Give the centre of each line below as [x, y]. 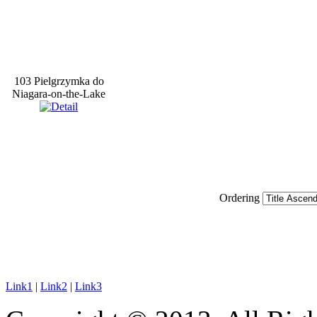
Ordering [241, 197]
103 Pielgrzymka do [59, 81]
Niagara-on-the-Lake [59, 93]
